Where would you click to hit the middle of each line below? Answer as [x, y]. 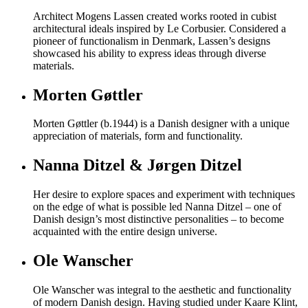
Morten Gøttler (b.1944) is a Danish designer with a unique [161, 124]
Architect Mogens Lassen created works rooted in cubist [155, 16]
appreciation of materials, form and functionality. [138, 136]
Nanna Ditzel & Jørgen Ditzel [137, 165]
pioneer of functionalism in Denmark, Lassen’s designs [152, 41]
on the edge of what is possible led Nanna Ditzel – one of [157, 207]
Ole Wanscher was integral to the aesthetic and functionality [162, 290]
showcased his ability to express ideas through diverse [150, 53]
